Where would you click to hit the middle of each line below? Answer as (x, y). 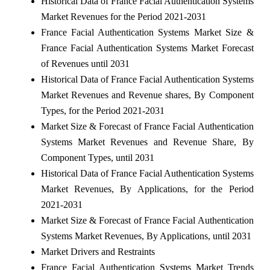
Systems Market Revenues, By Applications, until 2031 (146, 236)
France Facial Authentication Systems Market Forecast (147, 48)
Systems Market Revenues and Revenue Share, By (147, 142)
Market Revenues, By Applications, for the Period (147, 189)
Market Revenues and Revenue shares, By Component (147, 95)
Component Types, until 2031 (97, 157)
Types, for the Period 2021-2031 (102, 110)
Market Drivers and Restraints (98, 251)
